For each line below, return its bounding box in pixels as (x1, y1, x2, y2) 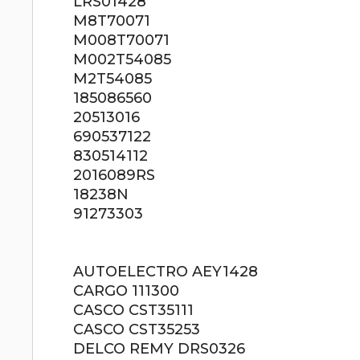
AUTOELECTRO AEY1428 (73, 263, 259, 280)
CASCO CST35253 (73, 321, 201, 338)
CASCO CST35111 (73, 301, 194, 319)
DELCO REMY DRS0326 (73, 340, 246, 358)
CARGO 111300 (73, 282, 180, 300)
